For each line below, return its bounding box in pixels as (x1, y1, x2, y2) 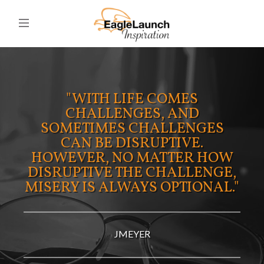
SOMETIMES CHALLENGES (40, 118, 224, 140)
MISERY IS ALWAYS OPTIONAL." (25, 177, 239, 199)
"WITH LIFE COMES (66, 89, 198, 110)
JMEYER (114, 228, 150, 240)
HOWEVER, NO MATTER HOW (31, 148, 233, 169)
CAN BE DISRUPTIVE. (61, 133, 203, 154)
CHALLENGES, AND (65, 104, 199, 125)
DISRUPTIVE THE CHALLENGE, (28, 163, 236, 184)
